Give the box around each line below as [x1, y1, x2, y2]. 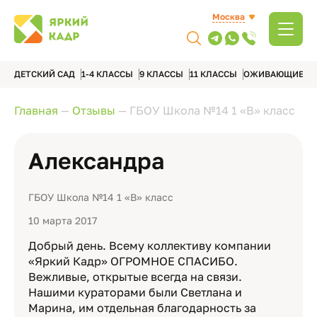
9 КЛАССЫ [139, 69, 183, 79]
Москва [212, 11, 245, 22]
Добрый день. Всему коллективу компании [28, 238, 271, 253]
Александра [28, 147, 164, 174]
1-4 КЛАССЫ [81, 69, 133, 79]
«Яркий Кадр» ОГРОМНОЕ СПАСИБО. [28, 254, 238, 268]
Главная [14, 103, 58, 117]
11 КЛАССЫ [190, 69, 237, 79]
